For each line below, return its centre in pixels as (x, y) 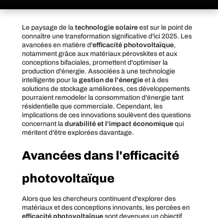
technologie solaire (106, 27)
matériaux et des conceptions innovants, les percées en (106, 207)
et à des (155, 80)
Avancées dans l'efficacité (100, 155)
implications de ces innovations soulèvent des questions (106, 115)
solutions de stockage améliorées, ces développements (106, 89)
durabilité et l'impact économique (119, 124)
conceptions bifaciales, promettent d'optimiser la (95, 62)
